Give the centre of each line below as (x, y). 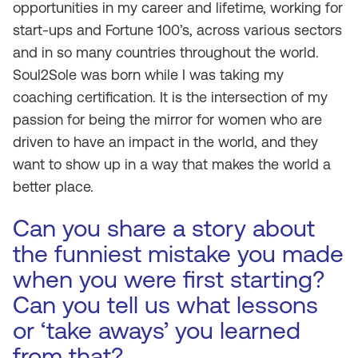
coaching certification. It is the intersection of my (170, 97)
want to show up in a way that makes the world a (172, 164)
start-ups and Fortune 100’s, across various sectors (177, 30)
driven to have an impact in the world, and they (165, 142)
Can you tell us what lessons (165, 305)
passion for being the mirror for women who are (167, 119)
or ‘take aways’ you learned (157, 330)
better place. (53, 187)
